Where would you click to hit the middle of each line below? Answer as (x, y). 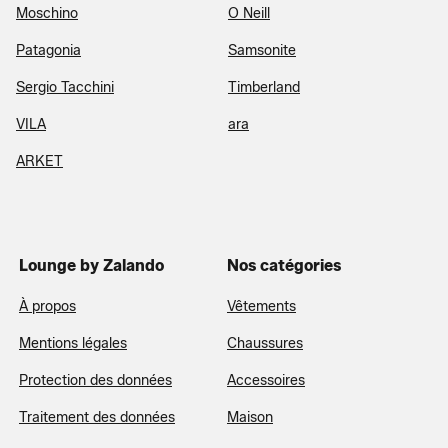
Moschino (47, 13)
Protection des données (95, 380)
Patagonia (48, 50)
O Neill (249, 13)
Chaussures (265, 343)
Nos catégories (284, 265)
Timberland (264, 87)
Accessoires (266, 380)
